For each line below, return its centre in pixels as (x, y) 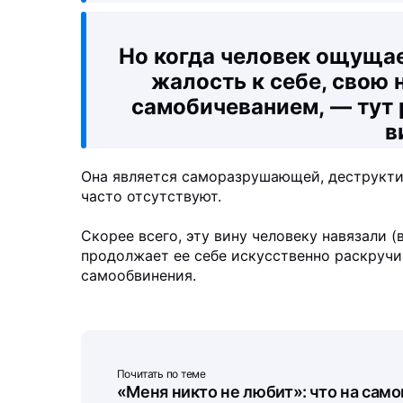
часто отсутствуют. (151, 196)
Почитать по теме (161, 373)
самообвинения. (138, 275)
